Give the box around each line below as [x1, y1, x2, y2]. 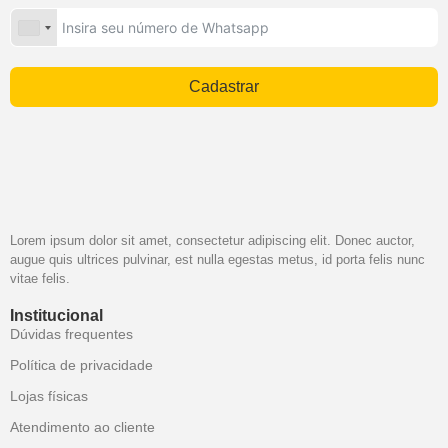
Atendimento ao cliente [10, 419, 155, 435]
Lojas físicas [10, 388, 88, 404]
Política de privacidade [10, 357, 153, 373]
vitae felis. [10, 271, 70, 286]
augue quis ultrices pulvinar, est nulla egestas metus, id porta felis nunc [10, 252, 425, 267]
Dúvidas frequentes [10, 326, 133, 342]
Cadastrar [189, 78, 259, 95]
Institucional [10, 307, 103, 324]
